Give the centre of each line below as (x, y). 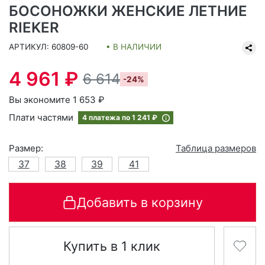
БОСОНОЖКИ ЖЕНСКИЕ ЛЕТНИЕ (128, 11)
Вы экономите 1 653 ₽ (56, 100)
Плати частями (42, 117)
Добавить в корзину (140, 202)
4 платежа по (107, 117)
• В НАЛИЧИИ (134, 47)
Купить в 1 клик (112, 246)
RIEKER (34, 28)
